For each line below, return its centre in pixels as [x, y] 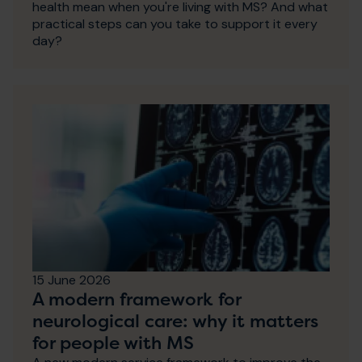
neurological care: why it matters [175, 320]
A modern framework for [137, 299]
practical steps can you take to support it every [175, 23]
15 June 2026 [72, 280]
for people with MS [113, 342]
